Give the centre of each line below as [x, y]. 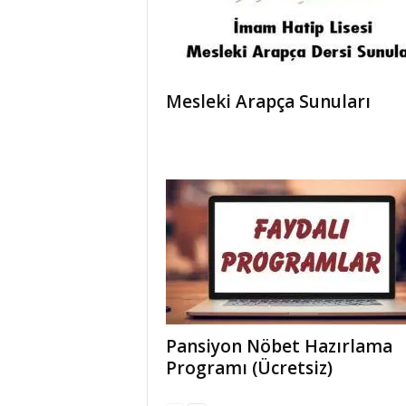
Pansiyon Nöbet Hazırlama [279, 346]
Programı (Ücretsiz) [249, 367]
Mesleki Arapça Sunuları [268, 101]
